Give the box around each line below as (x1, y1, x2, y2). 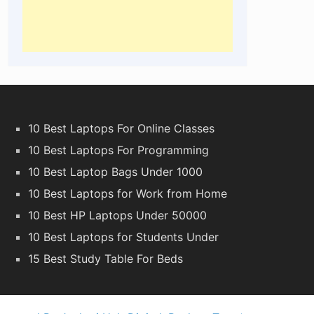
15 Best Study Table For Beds (27, 251, 183, 266)
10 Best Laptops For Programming (27, 142, 209, 157)
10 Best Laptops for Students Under (27, 229, 219, 244)
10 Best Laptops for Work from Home (27, 186, 227, 200)
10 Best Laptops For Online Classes (27, 121, 214, 135)
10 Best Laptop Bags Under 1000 (27, 164, 203, 179)
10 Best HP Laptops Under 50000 (27, 207, 207, 222)
